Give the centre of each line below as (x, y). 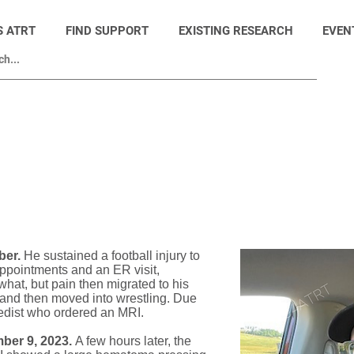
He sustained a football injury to (110, 256)
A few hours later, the (133, 341)
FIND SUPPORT (107, 31)
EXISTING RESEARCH (235, 31)
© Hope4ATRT (291, 273)
